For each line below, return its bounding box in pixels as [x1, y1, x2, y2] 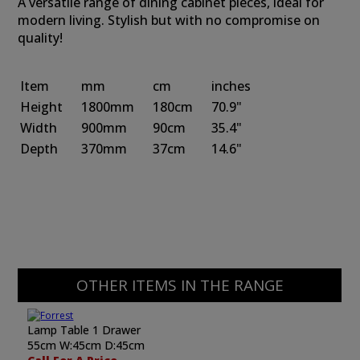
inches [211, 77, 252, 95]
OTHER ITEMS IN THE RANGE [76, 275, 284, 296]
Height [20, 98, 63, 116]
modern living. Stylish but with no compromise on [18, 11, 321, 29]
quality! [18, 29, 63, 47]
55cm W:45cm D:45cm [27, 337, 145, 353]
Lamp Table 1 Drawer [27, 322, 141, 337]
